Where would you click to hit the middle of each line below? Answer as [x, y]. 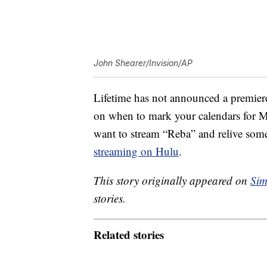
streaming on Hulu [136, 151]
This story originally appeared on [172, 181]
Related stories [129, 234]
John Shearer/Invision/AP [143, 63]
